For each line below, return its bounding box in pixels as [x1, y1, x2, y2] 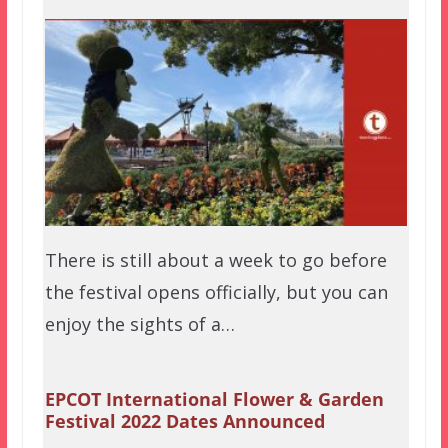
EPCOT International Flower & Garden [44, 386, 384, 411]
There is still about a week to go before [44, 247, 387, 272]
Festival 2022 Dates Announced [44, 408, 325, 433]
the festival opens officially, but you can [44, 279, 388, 304]
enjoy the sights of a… [44, 311, 235, 336]
